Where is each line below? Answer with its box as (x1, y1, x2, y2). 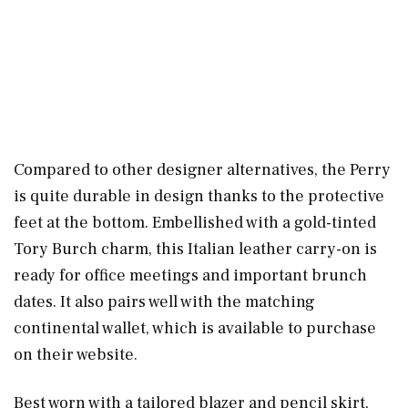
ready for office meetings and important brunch (14, 264, 367, 286)
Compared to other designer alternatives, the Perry (14, 158, 391, 180)
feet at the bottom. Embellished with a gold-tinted (14, 211, 376, 233)
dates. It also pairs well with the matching (14, 291, 315, 312)
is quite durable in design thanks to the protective (14, 185, 384, 207)
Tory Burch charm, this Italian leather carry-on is (14, 238, 377, 260)
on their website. (14, 343, 141, 365)
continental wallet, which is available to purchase (14, 317, 376, 339)
